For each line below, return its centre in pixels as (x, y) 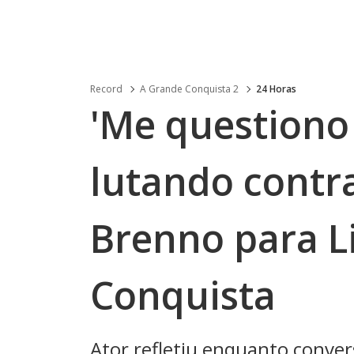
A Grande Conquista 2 (189, 89)
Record (106, 89)
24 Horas (276, 89)
